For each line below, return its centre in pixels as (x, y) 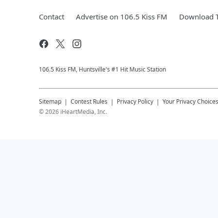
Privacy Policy (135, 101)
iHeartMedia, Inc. (84, 112)
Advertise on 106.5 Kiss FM (122, 17)
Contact (52, 17)
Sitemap (50, 101)
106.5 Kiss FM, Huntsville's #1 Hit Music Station (102, 69)
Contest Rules (89, 101)
